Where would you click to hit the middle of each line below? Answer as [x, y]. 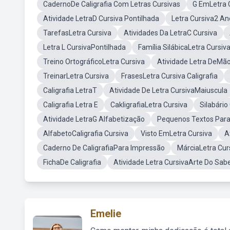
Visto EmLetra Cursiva [176, 133]
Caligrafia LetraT [70, 90]
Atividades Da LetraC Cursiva [170, 33]
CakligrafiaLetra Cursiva [149, 105]
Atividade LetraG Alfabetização [94, 119]
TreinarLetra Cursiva [76, 76]
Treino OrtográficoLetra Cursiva [94, 62]
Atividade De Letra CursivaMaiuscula [168, 90]
